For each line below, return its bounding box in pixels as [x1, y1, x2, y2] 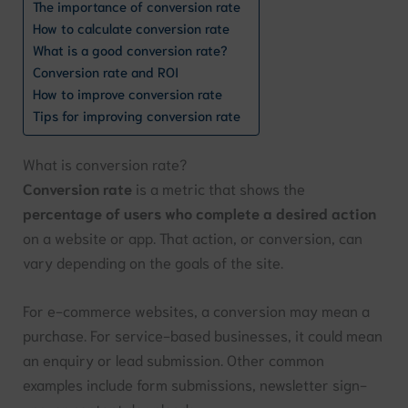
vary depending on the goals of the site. [23, 251, 284, 271]
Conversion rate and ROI [33, 63, 179, 81]
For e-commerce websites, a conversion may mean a [23, 300, 371, 320]
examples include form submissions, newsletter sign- [23, 373, 368, 393]
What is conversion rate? [23, 153, 188, 173]
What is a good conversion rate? [33, 41, 229, 59]
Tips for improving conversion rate [33, 107, 241, 125]
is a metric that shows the [132, 178, 306, 198]
